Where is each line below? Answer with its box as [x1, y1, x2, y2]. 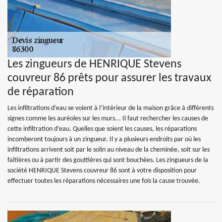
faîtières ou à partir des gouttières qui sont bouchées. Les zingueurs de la [7, 157, 208, 164]
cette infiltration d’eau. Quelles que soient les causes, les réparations [7, 125, 197, 133]
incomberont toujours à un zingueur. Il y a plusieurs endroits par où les [7, 136, 201, 143]
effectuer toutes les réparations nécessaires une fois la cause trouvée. [7, 177, 200, 185]
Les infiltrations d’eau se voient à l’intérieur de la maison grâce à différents [7, 105, 214, 112]
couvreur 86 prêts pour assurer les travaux [7, 72, 211, 84]
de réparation [7, 86, 74, 98]
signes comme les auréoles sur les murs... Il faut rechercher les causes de [7, 115, 208, 122]
